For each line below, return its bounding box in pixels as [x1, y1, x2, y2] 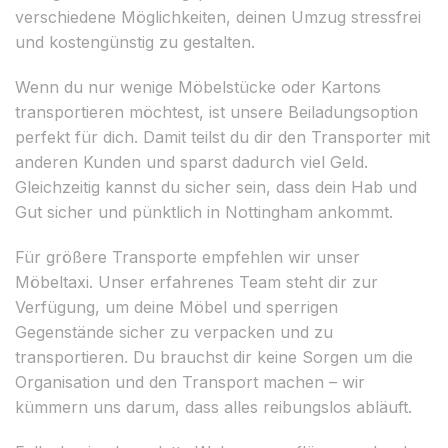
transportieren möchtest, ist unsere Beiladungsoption [15, 101, 418, 122]
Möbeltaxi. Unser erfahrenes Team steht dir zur [15, 271, 378, 292]
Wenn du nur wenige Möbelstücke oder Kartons [15, 76, 381, 97]
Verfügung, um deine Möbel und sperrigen [15, 296, 338, 317]
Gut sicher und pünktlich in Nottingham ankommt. [15, 201, 393, 222]
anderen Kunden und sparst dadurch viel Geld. [15, 151, 368, 172]
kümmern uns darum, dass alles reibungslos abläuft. [15, 396, 412, 417]
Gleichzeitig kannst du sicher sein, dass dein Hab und [15, 176, 417, 197]
